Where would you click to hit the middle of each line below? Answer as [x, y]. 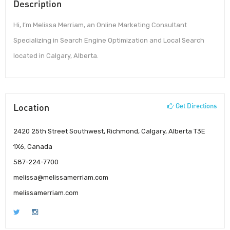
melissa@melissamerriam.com [61, 177]
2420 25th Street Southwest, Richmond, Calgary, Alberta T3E [109, 131]
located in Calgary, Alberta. [56, 56]
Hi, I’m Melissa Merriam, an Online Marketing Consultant [100, 25]
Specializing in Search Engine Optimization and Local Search [109, 41]
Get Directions [195, 106]
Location [31, 107]
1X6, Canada [33, 146]
